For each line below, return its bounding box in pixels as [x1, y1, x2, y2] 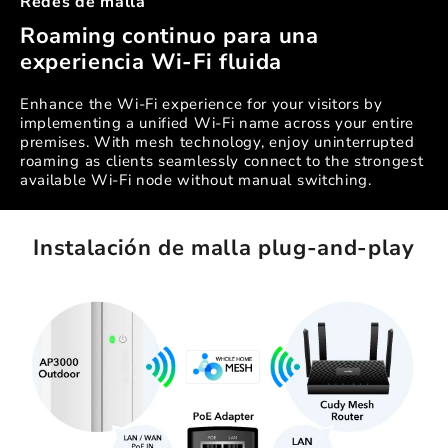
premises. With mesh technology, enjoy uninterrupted [20, 132, 415, 153]
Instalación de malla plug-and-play [33, 233, 415, 264]
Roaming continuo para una [20, 21, 319, 52]
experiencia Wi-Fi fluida [20, 47, 282, 78]
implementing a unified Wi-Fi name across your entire [20, 113, 414, 134]
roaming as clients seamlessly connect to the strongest [20, 151, 424, 172]
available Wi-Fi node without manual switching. [20, 170, 372, 191]
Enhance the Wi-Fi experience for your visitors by [20, 94, 383, 115]
